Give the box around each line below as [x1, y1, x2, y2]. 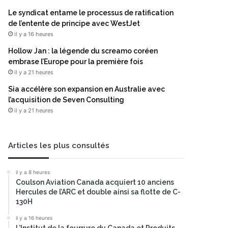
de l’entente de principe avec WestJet [8, 19, 140, 27]
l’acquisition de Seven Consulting [8, 96, 124, 104]
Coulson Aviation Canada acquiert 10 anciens [16, 178, 174, 186]
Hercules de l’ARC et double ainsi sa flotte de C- [16, 188, 181, 196]
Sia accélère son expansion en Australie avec [8, 85, 165, 93]
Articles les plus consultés [8, 141, 109, 150]
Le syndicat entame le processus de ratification [8, 9, 174, 17]
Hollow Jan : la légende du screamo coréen [8, 47, 158, 55]
